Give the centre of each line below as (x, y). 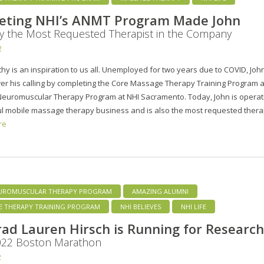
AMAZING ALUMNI (160, 191)
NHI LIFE (194, 206)
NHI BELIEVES (141, 206)
